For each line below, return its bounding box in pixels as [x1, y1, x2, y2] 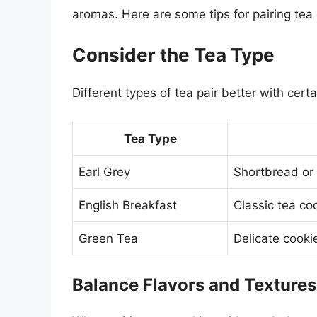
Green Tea [79, 231, 138, 246]
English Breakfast [79, 197, 177, 212]
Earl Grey [79, 164, 130, 179]
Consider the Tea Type [72, 44, 275, 67]
